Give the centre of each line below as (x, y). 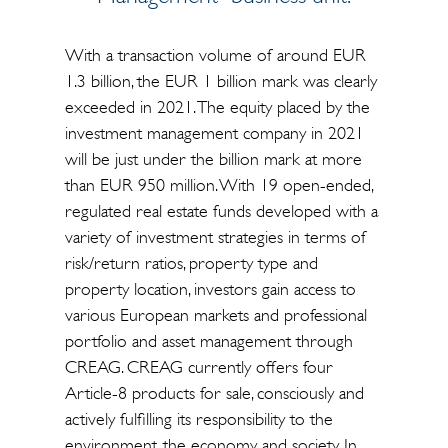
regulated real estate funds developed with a (221, 211)
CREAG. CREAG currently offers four (198, 367)
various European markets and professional (215, 315)
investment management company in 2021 (214, 133)
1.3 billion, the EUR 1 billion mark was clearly (220, 81)
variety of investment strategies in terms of (215, 237)
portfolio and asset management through (208, 341)
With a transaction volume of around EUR (215, 55)
